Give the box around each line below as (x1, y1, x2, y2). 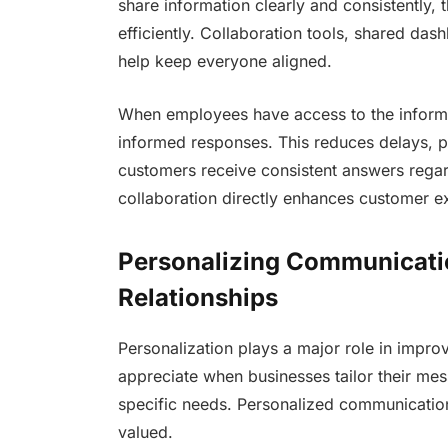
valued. (117, 422, 173, 443)
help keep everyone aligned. (117, 51, 332, 72)
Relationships (117, 283, 278, 313)
